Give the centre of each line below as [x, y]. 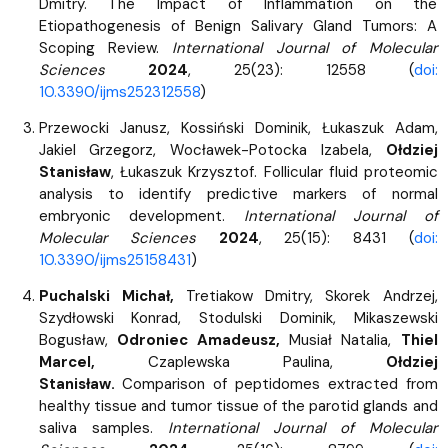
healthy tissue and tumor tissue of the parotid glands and [238, 405]
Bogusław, [77, 339]
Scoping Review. [105, 47]
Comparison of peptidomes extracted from [276, 383]
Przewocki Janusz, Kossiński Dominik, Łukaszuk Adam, [238, 127]
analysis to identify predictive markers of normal [238, 193]
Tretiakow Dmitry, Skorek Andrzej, [305, 295]
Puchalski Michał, [106, 295]
